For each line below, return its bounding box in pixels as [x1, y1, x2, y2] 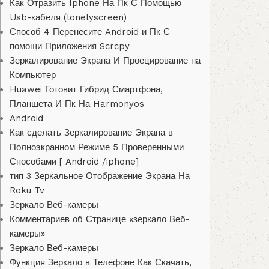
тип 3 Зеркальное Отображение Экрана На [10, 171, 190, 182]
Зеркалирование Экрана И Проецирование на [10, 55, 201, 67]
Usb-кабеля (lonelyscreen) [10, 12, 127, 23]
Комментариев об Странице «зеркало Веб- [10, 214, 190, 225]
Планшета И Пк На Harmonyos [10, 98, 144, 110]
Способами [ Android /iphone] [10, 156, 139, 168]
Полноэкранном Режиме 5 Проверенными [10, 142, 184, 153]
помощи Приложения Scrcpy [10, 41, 130, 52]
